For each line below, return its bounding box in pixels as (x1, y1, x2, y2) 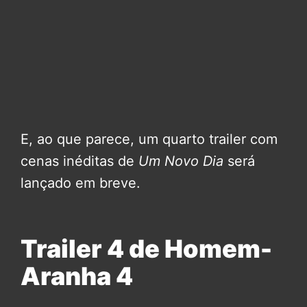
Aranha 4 (21, 261, 133, 292)
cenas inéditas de (21, 153, 138, 170)
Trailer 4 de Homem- (21, 234, 272, 265)
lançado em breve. (21, 175, 140, 192)
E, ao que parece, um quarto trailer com (21, 131, 278, 148)
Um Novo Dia (138, 153, 223, 170)
